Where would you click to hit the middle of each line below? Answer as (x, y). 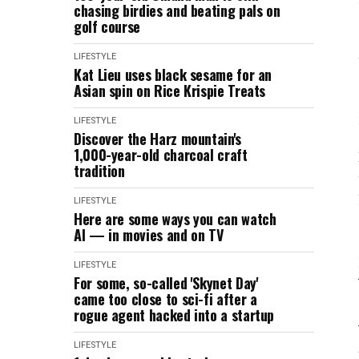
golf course (107, 26)
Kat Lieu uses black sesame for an (173, 75)
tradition (99, 171)
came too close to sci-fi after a (165, 299)
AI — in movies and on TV (149, 235)
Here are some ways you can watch (175, 219)
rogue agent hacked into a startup (174, 315)
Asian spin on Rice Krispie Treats (170, 91)
